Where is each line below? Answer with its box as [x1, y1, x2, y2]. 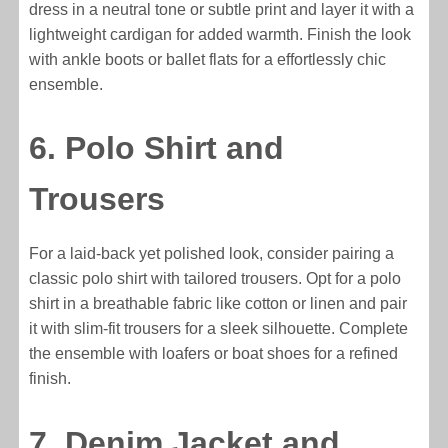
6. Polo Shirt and [29, 130, 285, 167]
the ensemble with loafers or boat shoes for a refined [29, 345, 399, 363]
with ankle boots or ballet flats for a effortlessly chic [29, 50, 387, 68]
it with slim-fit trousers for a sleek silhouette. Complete [29, 320, 409, 338]
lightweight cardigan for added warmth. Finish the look [29, 25, 412, 43]
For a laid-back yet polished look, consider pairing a [29, 245, 395, 263]
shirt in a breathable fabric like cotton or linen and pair [29, 295, 408, 313]
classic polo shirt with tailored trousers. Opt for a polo [29, 270, 402, 288]
